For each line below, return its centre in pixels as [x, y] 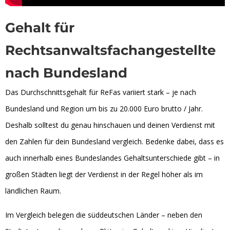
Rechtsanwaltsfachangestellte [110, 50]
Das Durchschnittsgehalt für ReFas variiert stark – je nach [101, 92]
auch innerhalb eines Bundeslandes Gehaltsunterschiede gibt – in [112, 158]
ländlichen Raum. [33, 190]
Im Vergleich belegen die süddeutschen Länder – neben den [104, 215]
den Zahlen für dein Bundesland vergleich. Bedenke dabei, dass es [114, 141]
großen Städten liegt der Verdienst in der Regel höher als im [104, 174]
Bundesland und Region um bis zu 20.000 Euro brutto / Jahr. [104, 108]
